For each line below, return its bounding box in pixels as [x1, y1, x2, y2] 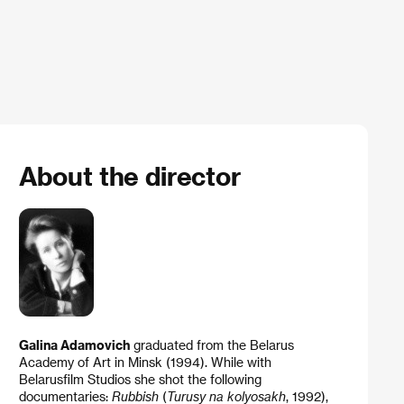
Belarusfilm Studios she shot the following [18, 371, 262, 387]
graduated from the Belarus [129, 336, 294, 353]
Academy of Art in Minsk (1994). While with [18, 353, 271, 370]
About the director [18, 161, 241, 190]
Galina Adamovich [18, 336, 130, 353]
